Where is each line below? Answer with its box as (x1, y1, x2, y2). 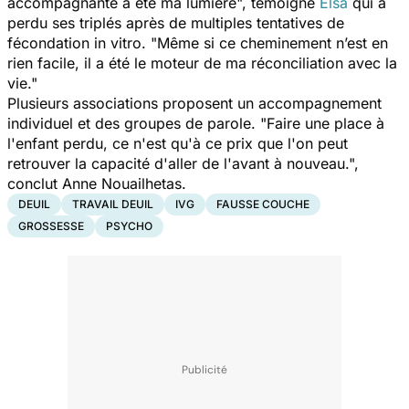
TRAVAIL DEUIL (72, 196, 153, 211)
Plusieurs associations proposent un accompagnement (7, 93, 382, 112)
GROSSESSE (18, 218, 84, 233)
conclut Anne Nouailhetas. (7, 173, 191, 193)
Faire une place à (267, 113, 384, 132)
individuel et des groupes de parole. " (7, 113, 267, 132)
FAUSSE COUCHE (216, 196, 309, 211)
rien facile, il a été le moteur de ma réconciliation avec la (7, 53, 397, 72)
